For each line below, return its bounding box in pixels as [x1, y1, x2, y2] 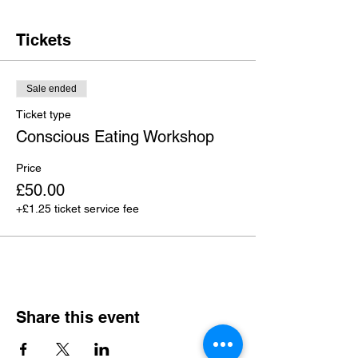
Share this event [16, 308, 140, 327]
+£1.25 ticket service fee [16, 202, 139, 215]
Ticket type [16, 108, 71, 121]
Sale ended [26, 83, 77, 94]
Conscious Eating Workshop [16, 127, 214, 146]
